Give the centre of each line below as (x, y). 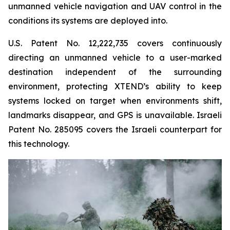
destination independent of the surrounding (115, 72)
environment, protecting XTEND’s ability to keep (115, 86)
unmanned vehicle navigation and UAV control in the (115, 6)
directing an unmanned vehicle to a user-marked (115, 57)
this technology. (39, 144)
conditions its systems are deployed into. (88, 21)
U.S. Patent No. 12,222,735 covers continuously (115, 43)
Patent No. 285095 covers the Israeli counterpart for (115, 129)
